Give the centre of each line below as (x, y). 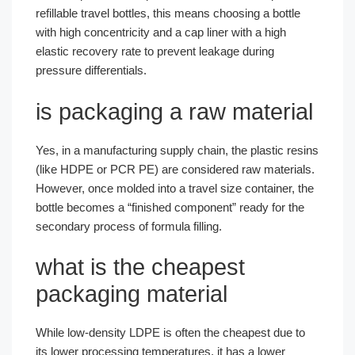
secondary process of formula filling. (129, 226)
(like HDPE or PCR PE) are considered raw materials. (175, 169)
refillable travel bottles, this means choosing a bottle (168, 13)
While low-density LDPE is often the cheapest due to (170, 332)
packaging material (132, 294)
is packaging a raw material (174, 111)
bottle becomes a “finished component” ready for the (170, 207)
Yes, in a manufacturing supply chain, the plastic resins (177, 150)
